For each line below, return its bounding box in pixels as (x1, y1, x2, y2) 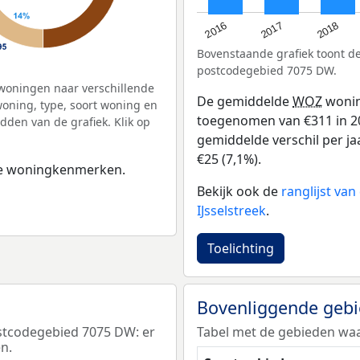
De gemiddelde (197, 92, 292, 111)
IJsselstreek (197, 202, 266, 220)
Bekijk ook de (197, 182, 281, 201)
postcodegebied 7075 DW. (197, 63, 337, 79)
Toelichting (207, 239, 274, 258)
